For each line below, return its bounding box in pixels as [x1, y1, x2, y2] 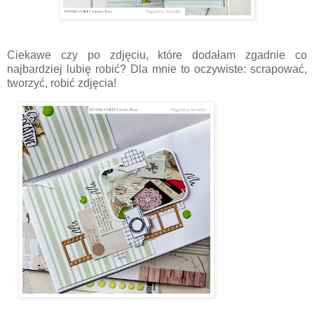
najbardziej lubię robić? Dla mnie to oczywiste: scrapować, [7, 63, 307, 76]
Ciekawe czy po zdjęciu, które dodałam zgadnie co [7, 49, 307, 62]
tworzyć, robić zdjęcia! [7, 77, 119, 90]
